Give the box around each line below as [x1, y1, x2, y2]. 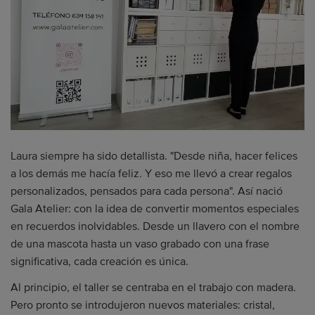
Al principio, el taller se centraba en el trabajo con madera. [11, 281, 296, 295]
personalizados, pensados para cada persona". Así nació [11, 184, 283, 198]
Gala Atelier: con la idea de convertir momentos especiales [11, 201, 299, 216]
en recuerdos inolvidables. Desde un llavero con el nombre [11, 219, 300, 233]
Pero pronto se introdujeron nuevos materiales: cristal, [11, 298, 275, 313]
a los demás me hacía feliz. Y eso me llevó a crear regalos [11, 166, 292, 181]
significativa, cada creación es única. [11, 254, 188, 269]
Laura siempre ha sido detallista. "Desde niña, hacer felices [11, 148, 297, 163]
